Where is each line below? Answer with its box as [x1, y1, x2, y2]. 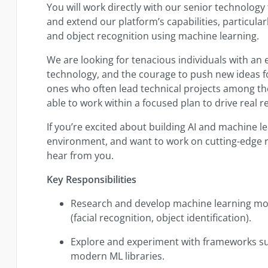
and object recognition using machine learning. [47, 29, 260, 42]
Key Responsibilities [47, 172, 137, 186]
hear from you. [47, 148, 114, 162]
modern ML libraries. [71, 249, 165, 263]
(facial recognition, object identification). [71, 211, 252, 224]
